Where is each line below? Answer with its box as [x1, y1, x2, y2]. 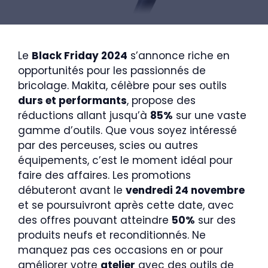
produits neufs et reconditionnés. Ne [18, 228, 206, 242]
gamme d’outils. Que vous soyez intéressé [18, 123, 237, 138]
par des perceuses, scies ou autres [18, 138, 198, 153]
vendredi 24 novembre [126, 183, 245, 197]
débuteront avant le [18, 183, 126, 197]
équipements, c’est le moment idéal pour [18, 153, 233, 167]
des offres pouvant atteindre [18, 213, 172, 227]
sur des [195, 213, 236, 227]
